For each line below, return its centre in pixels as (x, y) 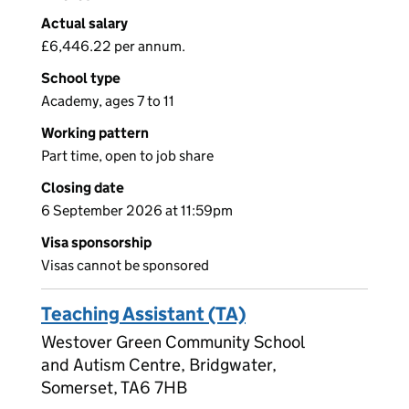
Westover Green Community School (173, 342)
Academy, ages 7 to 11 (108, 101)
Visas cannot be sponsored (125, 266)
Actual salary (84, 24)
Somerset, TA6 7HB (114, 388)
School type (81, 79)
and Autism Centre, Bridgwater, (159, 365)
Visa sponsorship (96, 243)
